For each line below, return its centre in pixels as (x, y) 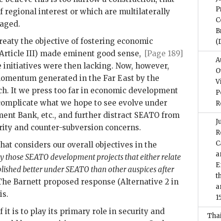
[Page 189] (164, 54)
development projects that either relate (115, 157)
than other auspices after (132, 169)
